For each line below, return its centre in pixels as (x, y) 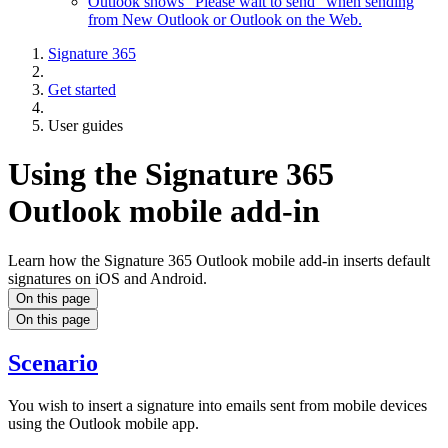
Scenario (53, 362)
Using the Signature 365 (171, 174)
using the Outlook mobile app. (103, 423)
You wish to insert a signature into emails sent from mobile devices (217, 405)
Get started (82, 89)
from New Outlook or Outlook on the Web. (225, 19)
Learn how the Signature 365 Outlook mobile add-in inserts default (219, 260)
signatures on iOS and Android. (107, 278)
